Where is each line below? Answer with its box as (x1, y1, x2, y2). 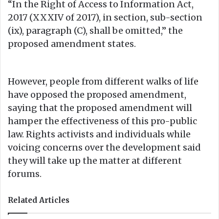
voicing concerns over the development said (8, 141, 201, 153)
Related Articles (8, 195, 69, 205)
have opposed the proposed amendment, (8, 88, 186, 100)
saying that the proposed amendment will (8, 102, 192, 113)
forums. (8, 168, 42, 179)
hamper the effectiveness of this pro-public (8, 115, 197, 127)
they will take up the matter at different (8, 154, 182, 166)
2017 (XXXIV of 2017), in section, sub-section (8, 11, 202, 23)
